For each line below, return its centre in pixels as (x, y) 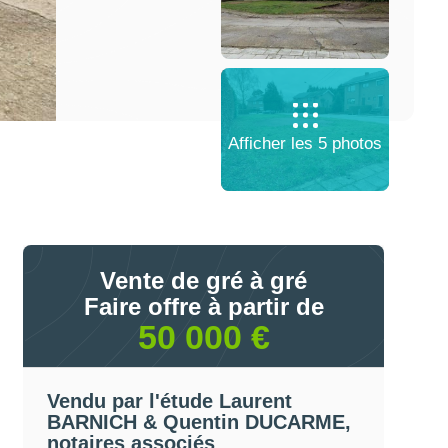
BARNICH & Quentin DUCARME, (198, 422)
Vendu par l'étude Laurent (169, 401)
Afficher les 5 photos (305, 143)
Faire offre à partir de (203, 306)
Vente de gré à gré (204, 280)
